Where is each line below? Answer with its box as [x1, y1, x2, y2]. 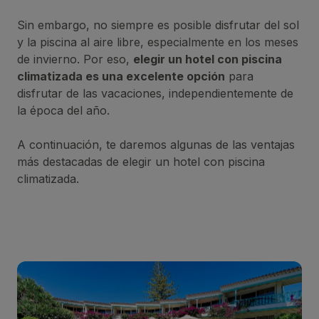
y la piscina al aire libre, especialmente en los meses [17, 34, 298, 49]
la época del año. [17, 103, 113, 117]
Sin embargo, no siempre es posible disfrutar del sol [17, 17, 299, 32]
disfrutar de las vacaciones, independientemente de [17, 85, 293, 100]
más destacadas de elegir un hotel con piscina [17, 154, 265, 169]
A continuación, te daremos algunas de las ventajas [17, 137, 295, 152]
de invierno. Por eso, [17, 51, 133, 66]
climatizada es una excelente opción [17, 68, 225, 83]
